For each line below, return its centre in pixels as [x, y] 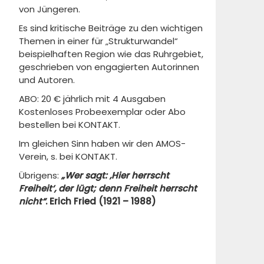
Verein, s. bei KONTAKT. [68, 156]
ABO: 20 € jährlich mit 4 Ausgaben [92, 99]
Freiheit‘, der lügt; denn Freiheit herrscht [108, 188]
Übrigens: [39, 175]
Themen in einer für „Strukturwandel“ [98, 41]
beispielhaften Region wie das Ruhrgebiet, [111, 54]
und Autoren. [47, 80]
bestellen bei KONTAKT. [70, 125]
